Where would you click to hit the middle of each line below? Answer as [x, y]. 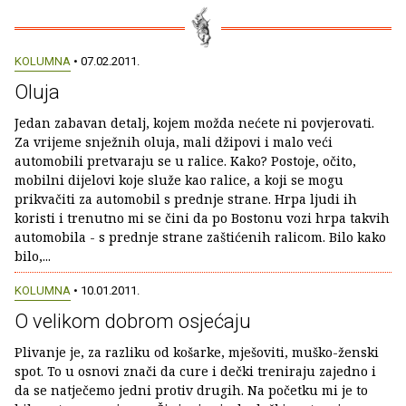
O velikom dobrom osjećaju [133, 321]
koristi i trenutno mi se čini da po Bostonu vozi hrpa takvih [202, 218]
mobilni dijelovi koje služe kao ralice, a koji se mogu [179, 180]
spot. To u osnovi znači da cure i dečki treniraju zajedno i [195, 371]
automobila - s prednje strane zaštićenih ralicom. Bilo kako [200, 237]
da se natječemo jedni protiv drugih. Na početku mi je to [191, 390]
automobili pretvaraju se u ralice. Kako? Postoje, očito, [185, 161]
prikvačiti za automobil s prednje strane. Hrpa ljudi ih [186, 199]
